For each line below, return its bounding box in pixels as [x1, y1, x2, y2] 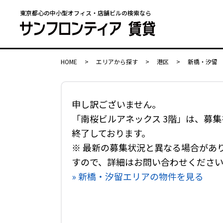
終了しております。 [72, 126, 150, 139]
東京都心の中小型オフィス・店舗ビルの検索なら [20, 8, 151, 17]
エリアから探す [96, 57, 138, 66]
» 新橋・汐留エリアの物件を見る [72, 170, 204, 183]
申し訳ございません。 [72, 98, 161, 111]
